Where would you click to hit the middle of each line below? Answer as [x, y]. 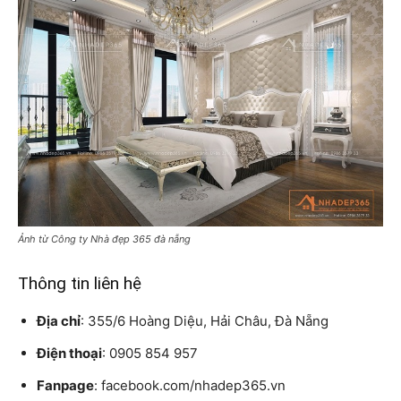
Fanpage [65, 386]
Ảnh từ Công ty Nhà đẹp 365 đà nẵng [104, 239]
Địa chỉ [59, 321]
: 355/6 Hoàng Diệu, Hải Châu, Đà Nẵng [205, 321]
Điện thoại [69, 354]
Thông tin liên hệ [80, 284]
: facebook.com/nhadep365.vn [190, 386]
